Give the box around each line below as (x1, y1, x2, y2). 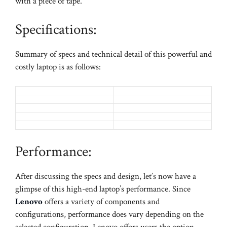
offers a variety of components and (43, 196, 160, 207)
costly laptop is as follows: (15, 61, 101, 72)
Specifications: (15, 19, 97, 39)
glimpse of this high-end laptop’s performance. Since (15, 183, 191, 195)
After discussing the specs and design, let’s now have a (15, 170, 196, 182)
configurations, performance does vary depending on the (15, 208, 204, 220)
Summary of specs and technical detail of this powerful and (15, 48, 212, 60)
